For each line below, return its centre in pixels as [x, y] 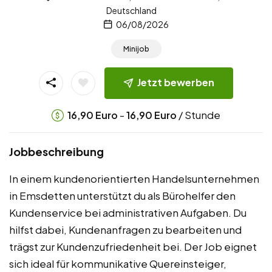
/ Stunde [199, 114]
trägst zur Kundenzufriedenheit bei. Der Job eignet [133, 246]
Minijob [136, 49]
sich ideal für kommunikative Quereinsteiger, [118, 263]
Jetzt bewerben [176, 83]
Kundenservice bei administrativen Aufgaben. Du [128, 212]
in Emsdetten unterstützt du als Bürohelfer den [122, 195]
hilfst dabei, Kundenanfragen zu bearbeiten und [125, 229]
